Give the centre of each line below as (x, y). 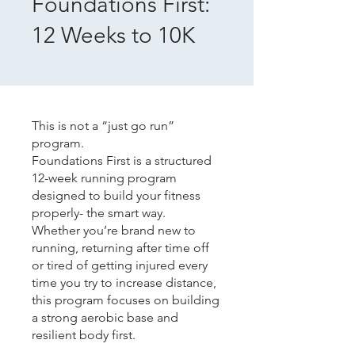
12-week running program (104, 177)
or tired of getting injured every (120, 265)
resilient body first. (84, 334)
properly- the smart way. (99, 212)
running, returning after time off (120, 247)
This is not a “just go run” (103, 125)
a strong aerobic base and (105, 317)
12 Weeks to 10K (113, 35)
